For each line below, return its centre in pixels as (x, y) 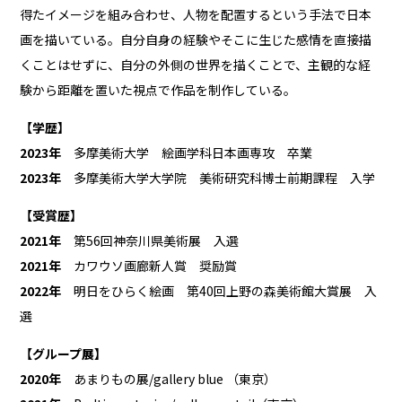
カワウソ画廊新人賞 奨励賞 (149, 265)
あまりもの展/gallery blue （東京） (169, 378)
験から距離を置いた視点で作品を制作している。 (158, 89)
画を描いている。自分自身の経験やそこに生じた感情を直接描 (196, 39)
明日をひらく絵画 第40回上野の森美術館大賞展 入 (219, 290)
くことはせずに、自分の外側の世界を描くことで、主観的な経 (196, 64)
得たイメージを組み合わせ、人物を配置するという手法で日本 (196, 14)
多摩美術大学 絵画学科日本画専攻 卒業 (187, 152)
